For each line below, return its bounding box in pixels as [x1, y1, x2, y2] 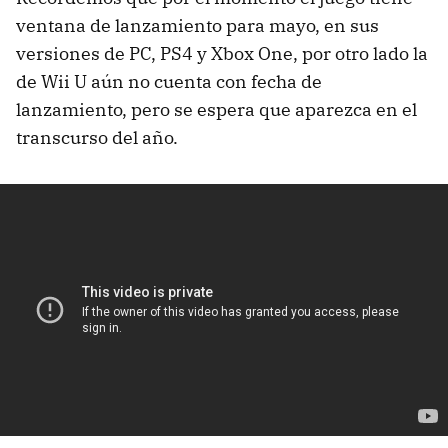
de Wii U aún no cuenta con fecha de [16, 69, 322, 93]
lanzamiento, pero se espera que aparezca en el [16, 97, 417, 121]
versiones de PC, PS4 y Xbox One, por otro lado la [16, 41, 428, 65]
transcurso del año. [16, 125, 178, 149]
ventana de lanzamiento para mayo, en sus [16, 13, 379, 37]
